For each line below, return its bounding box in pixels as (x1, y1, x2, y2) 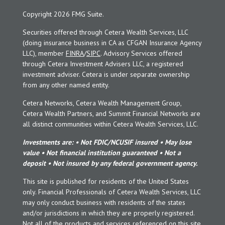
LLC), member (23, 49, 66, 58)
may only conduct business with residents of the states (23, 198, 185, 207)
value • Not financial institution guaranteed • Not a (23, 148, 181, 158)
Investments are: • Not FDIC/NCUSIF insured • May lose (23, 138, 191, 147)
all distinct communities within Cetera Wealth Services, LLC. (23, 120, 198, 129)
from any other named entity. (23, 80, 109, 90)
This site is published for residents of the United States (23, 177, 189, 186)
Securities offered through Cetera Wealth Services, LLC (23, 28, 188, 37)
